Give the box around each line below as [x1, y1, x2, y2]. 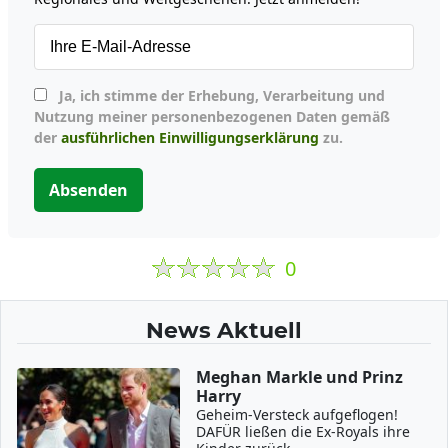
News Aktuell [146, 317, 302, 343]
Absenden [49, 179, 128, 201]
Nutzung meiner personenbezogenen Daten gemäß [34, 107, 390, 126]
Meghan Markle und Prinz [196, 366, 404, 388]
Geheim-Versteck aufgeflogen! [196, 405, 399, 424]
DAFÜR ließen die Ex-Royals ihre [196, 422, 411, 441]
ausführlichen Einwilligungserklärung [61, 128, 319, 147]
